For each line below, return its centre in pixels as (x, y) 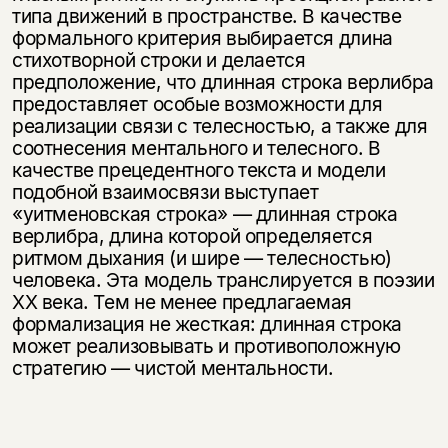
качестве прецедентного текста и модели (198, 169)
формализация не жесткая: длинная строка (207, 323)
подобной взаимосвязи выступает (165, 191)
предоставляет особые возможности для (197, 103)
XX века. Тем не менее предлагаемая (181, 301)
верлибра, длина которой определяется (192, 235)
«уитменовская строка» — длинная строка (204, 213)
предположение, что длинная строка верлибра (222, 81)
